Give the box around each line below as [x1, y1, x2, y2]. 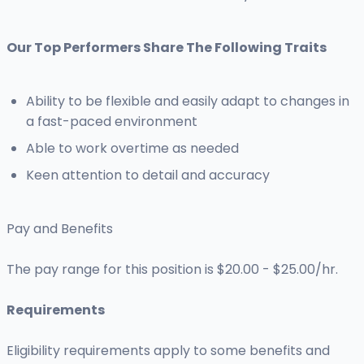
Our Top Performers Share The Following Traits [6, 38, 327, 58]
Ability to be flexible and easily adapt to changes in [26, 92, 349, 111]
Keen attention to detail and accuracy [26, 166, 270, 185]
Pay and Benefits [6, 219, 113, 239]
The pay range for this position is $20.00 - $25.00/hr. [6, 260, 338, 279]
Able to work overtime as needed [26, 139, 239, 158]
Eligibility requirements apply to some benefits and [6, 341, 330, 361]
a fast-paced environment [26, 112, 197, 132]
